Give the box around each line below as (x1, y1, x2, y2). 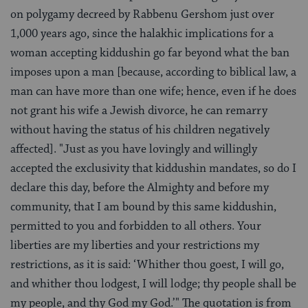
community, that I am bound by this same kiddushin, (10, 199, 276, 215)
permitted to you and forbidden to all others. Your (10, 219, 261, 234)
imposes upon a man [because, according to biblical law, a (10, 65, 296, 80)
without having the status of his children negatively (10, 122, 269, 138)
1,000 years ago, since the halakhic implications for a (10, 26, 274, 42)
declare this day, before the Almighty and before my (10, 180, 269, 196)
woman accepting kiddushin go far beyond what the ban (10, 45, 289, 61)
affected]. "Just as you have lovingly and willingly (10, 142, 257, 157)
